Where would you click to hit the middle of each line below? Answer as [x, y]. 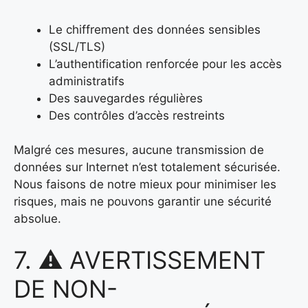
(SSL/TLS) [77, 46]
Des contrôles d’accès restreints [137, 115]
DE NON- [66, 288]
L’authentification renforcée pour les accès [165, 64]
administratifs [87, 81]
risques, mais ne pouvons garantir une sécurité [143, 202]
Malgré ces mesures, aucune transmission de [139, 150]
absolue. [37, 219]
